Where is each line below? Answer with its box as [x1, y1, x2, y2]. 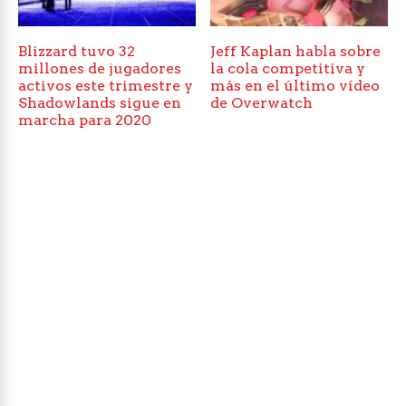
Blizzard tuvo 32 [18, 43, 135, 61]
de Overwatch [210, 94, 314, 112]
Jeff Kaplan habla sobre [210, 43, 382, 61]
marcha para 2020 [18, 111, 151, 130]
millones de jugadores [18, 60, 181, 78]
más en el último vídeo [210, 77, 381, 95]
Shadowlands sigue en [18, 94, 181, 112]
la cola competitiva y [210, 60, 366, 78]
